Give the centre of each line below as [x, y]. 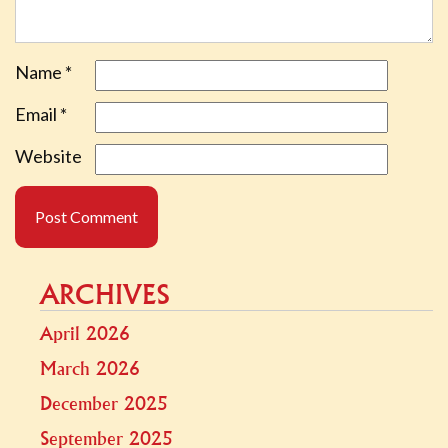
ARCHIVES [105, 295]
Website [48, 156]
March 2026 [90, 369]
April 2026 [85, 334]
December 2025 [104, 404]
